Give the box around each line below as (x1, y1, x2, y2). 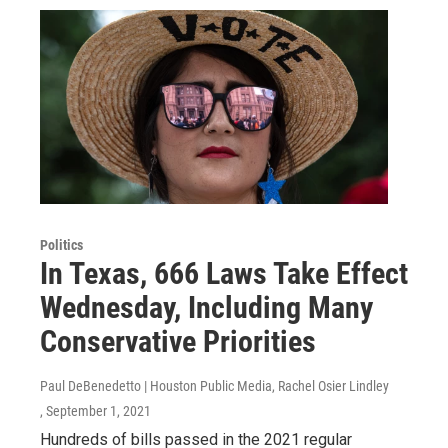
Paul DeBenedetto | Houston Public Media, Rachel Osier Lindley (40, 377, 389, 394)
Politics (40, 236, 83, 253)
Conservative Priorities (40, 323, 316, 359)
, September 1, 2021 (40, 402, 151, 419)
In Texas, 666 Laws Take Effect (40, 255, 408, 291)
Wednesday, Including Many (40, 289, 373, 325)
